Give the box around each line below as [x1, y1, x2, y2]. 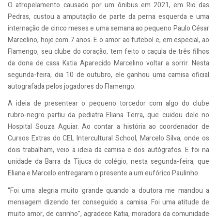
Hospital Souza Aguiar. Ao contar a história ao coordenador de [8, 122, 209, 132]
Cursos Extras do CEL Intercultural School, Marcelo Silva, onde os [8, 133, 209, 144]
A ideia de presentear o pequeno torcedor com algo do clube [8, 98, 209, 109]
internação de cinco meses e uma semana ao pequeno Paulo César [8, 23, 209, 33]
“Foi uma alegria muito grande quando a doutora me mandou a [8, 185, 209, 196]
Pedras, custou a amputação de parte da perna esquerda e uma [8, 11, 209, 22]
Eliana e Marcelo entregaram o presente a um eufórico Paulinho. [8, 168, 200, 179]
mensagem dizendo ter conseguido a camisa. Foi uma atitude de [8, 197, 209, 207]
